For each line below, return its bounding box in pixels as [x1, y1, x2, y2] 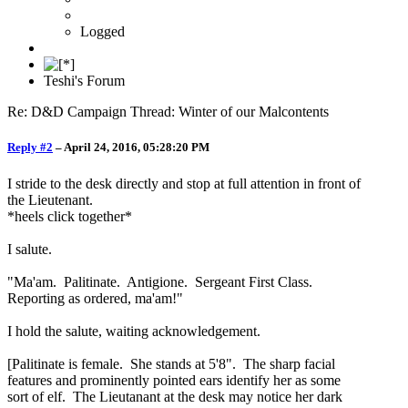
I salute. [7, 240, 52, 257]
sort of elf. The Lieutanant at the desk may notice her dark [7, 388, 342, 404]
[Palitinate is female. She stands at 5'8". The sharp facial [7, 355, 335, 372]
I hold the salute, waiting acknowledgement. [7, 322, 260, 339]
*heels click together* [7, 208, 132, 224]
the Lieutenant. [7, 191, 97, 208]
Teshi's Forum [44, 73, 125, 89]
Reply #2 [7, 140, 53, 155]
